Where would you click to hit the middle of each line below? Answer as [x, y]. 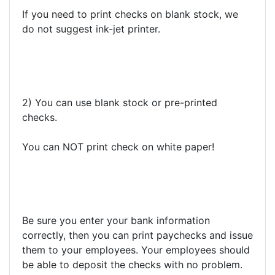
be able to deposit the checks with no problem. [132, 265]
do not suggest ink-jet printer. [91, 29]
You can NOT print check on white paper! [118, 147]
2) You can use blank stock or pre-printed [120, 103]
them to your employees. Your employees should [136, 250]
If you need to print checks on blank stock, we [130, 14]
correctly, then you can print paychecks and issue [137, 235]
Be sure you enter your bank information [116, 220]
